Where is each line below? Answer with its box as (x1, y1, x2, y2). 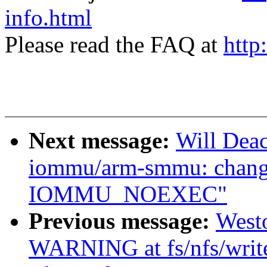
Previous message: (29, 208, 216, 234)
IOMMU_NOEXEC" (29, 181, 227, 207)
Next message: (29, 128, 176, 154)
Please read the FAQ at (5, 32, 223, 58)
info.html (5, 5, 92, 31)
